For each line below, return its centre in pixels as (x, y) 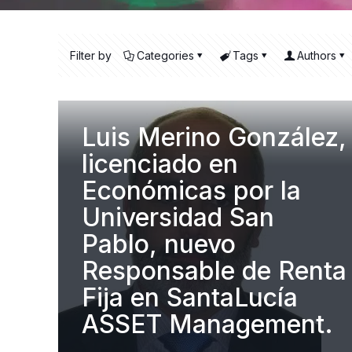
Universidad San (178, 218)
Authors (317, 56)
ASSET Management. (207, 324)
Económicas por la (191, 191)
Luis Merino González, (214, 137)
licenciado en (160, 164)
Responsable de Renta (214, 271)
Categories (165, 56)
